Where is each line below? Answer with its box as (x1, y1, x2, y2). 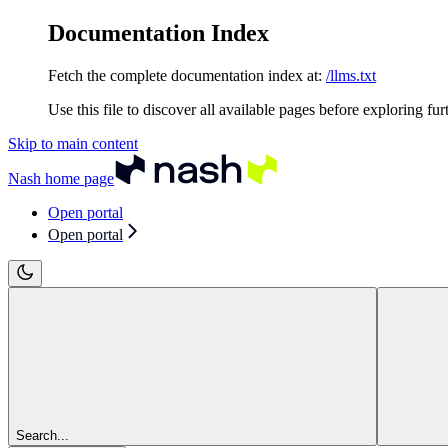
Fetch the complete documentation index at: (48, 66, 322, 84)
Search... (16, 427, 69, 443)
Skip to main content (8, 134, 138, 152)
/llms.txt (326, 66, 376, 84)
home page (41, 169, 114, 187)
